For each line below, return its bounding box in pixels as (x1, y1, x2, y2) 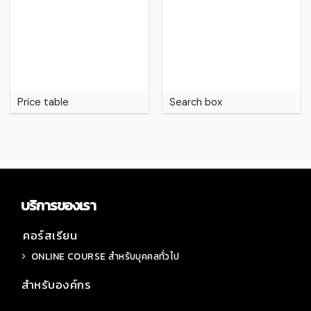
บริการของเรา (20, 195, 96, 217)
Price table (17, 95, 69, 108)
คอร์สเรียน (23, 227, 78, 245)
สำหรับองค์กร (21, 276, 92, 294)
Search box (169, 95, 222, 108)
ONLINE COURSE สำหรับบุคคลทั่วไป (31, 249, 180, 263)
